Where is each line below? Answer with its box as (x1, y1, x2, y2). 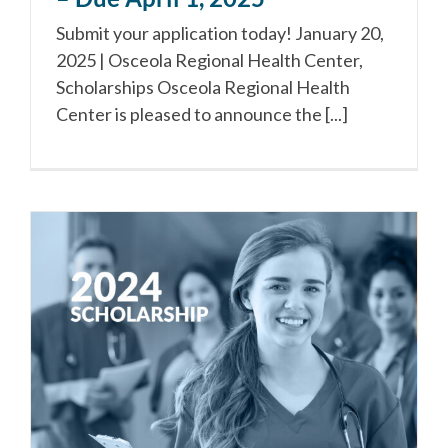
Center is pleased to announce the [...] (56, 102, 348, 125)
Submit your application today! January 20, (56, 21, 384, 44)
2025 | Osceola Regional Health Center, (56, 48, 363, 71)
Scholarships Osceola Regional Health (56, 75, 350, 98)
